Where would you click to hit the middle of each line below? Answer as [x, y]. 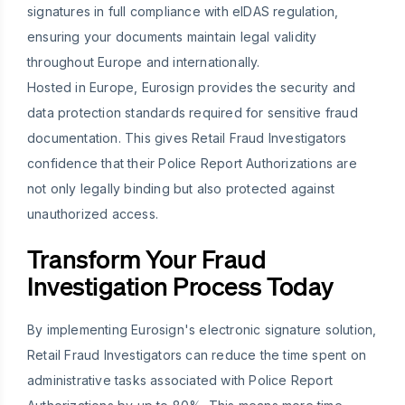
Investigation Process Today [180, 286]
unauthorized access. [93, 214]
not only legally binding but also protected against [181, 189]
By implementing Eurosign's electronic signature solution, [202, 330]
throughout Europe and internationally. [144, 62]
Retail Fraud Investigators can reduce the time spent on [197, 355]
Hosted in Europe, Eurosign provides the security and [192, 88]
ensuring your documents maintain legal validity [172, 37]
